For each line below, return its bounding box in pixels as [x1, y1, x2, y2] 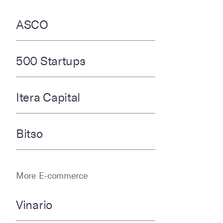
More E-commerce [16, 170, 88, 182]
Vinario [16, 198, 52, 213]
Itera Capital [16, 91, 81, 105]
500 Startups [16, 54, 86, 69]
